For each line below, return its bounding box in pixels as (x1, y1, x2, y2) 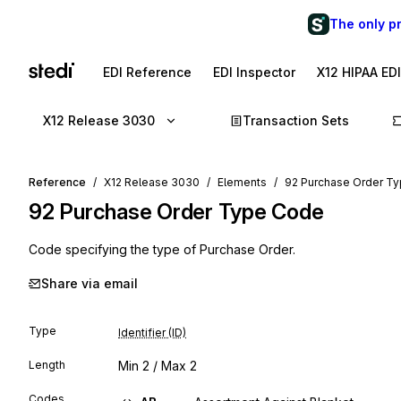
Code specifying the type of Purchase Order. (29, 242, 295, 257)
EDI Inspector (213, 64, 295, 80)
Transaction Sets (243, 113, 349, 128)
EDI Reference (103, 64, 192, 80)
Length (29, 358, 65, 371)
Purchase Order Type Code (59, 199, 324, 225)
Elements (218, 175, 267, 189)
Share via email (41, 276, 138, 291)
